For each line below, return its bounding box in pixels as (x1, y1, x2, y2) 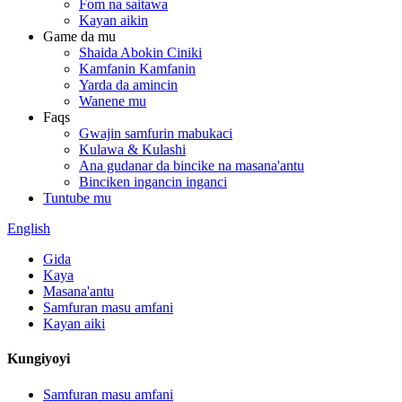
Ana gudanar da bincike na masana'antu (79, 158, 304, 173)
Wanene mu (79, 93, 146, 109)
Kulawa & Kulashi (79, 142, 186, 157)
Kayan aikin (79, 13, 148, 28)
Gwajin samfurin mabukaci (79, 126, 232, 141)
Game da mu (43, 29, 116, 44)
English (7, 221, 50, 236)
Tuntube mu (43, 190, 111, 205)
